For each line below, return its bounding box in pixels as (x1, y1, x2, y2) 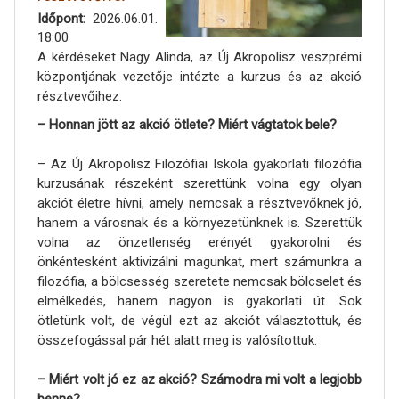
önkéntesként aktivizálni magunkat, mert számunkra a (37, 253, 362, 270)
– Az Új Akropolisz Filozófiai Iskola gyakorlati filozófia (37, 155, 362, 172)
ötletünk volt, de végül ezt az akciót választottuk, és (37, 312, 362, 329)
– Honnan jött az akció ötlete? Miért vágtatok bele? (37, 116, 337, 133)
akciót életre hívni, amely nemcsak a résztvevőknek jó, (37, 194, 362, 211)
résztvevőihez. (37, 87, 122, 104)
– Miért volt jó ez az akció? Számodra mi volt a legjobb (37, 370, 362, 387)
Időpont (37, 10, 83, 27)
